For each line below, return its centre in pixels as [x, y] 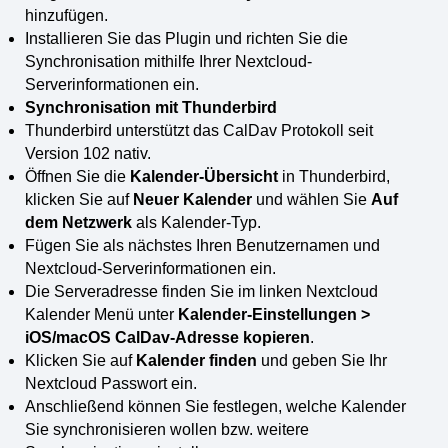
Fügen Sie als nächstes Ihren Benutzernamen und [202, 245]
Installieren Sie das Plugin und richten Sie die [186, 38]
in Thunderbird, [334, 176]
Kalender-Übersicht [204, 176]
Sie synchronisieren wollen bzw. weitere [167, 429]
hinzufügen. [66, 15]
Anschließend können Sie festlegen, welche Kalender [215, 406]
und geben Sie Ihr [322, 360]
